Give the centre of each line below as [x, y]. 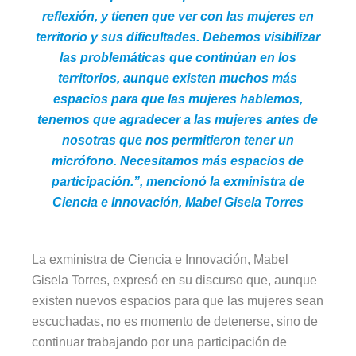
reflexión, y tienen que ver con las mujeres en [178, 17]
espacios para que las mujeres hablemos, [178, 99]
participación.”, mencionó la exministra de [178, 182]
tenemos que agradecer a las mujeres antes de [178, 120]
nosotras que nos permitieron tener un [178, 141]
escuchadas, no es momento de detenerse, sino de [175, 322]
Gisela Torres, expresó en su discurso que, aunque [175, 281]
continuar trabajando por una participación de [160, 342]
